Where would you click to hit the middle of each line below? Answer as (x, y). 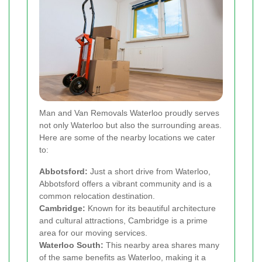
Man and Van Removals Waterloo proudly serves (129, 113)
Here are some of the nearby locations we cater (127, 138)
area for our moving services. (93, 233)
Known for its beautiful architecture (151, 208)
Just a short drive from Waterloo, (149, 172)
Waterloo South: (71, 245)
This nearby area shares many (161, 245)
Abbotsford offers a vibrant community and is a (125, 184)
